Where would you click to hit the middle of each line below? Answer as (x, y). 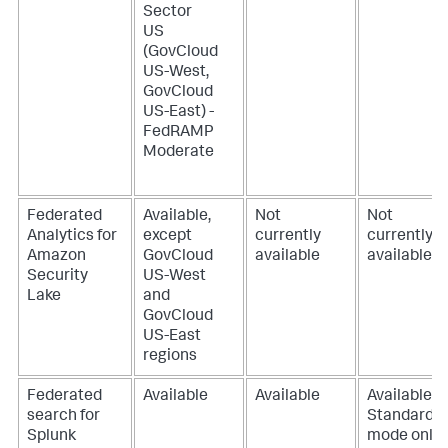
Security (57, 276)
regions (170, 356)
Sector (167, 12)
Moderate (178, 152)
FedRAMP (178, 132)
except (167, 236)
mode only (404, 436)
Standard (400, 416)
